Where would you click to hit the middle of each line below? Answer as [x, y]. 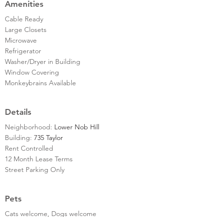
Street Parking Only [35, 169]
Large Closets [26, 29]
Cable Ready [24, 19]
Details [18, 112]
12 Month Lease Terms [39, 159]
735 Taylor [48, 137]
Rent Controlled [29, 148]
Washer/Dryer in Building [43, 61]
